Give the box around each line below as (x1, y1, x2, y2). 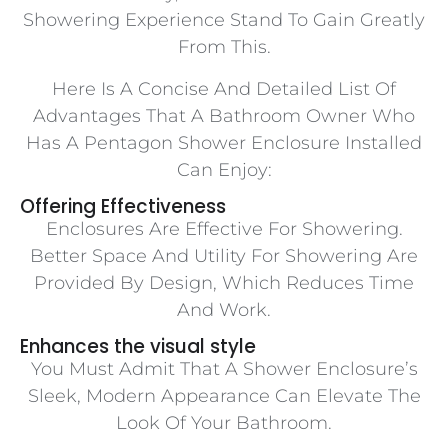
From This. (177, 36, 271, 59)
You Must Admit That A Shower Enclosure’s (30, 358, 418, 381)
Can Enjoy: (176, 158, 272, 181)
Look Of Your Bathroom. (116, 412, 332, 435)
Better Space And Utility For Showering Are (30, 245, 418, 268)
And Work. (177, 299, 271, 322)
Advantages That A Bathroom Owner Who (33, 104, 415, 127)
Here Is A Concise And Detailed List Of (52, 77, 396, 100)
